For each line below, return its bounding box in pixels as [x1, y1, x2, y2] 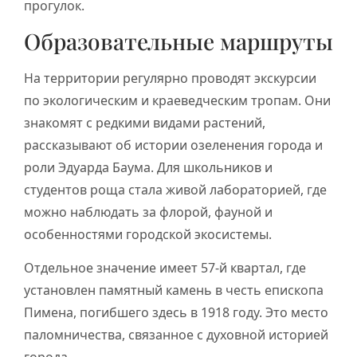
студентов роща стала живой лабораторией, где [24, 181, 327, 198]
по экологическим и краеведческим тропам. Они [24, 92, 331, 109]
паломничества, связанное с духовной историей [24, 326, 328, 344]
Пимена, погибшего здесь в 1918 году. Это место [24, 304, 328, 322]
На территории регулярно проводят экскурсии [24, 69, 316, 87]
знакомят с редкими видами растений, [24, 114, 265, 131]
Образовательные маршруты [24, 26, 333, 56]
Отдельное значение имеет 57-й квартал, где [24, 259, 306, 277]
